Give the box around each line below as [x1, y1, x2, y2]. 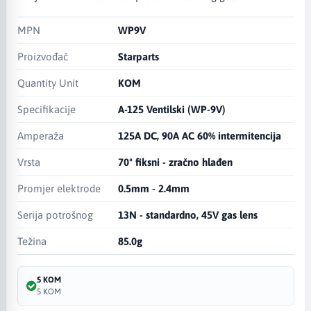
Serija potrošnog [17, 208, 93, 221]
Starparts [118, 50, 160, 62]
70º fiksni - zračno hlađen [118, 155, 233, 168]
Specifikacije [17, 103, 76, 115]
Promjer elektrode [17, 182, 101, 194]
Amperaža [17, 129, 64, 142]
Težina [17, 235, 47, 247]
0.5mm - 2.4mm [118, 182, 190, 194]
